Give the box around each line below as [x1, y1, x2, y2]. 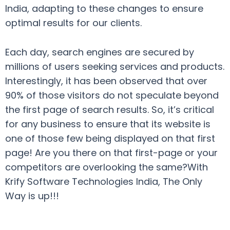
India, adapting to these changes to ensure [5, 2, 203, 15]
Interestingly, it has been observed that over [5, 74, 207, 87]
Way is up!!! [5, 189, 59, 202]
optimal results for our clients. [5, 16, 142, 29]
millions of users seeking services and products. [5, 60, 224, 73]
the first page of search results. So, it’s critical [5, 103, 214, 116]
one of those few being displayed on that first [5, 131, 215, 145]
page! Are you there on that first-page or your [5, 146, 218, 159]
